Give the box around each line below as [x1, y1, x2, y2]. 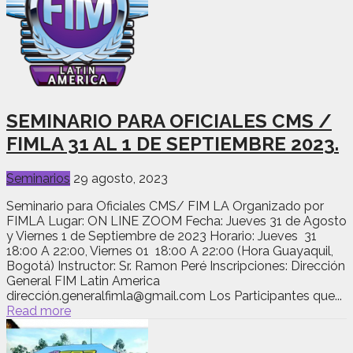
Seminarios [6, 170, 70, 186]
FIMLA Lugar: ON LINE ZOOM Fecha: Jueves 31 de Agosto [6, 213, 347, 229]
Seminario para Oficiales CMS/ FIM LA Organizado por [6, 198, 324, 214]
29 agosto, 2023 [73, 170, 168, 186]
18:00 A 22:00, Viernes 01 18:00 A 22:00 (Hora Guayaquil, [6, 243, 333, 258]
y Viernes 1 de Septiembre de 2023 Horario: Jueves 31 [6, 228, 317, 243]
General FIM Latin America [6, 273, 163, 288]
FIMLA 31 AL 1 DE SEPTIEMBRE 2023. [6, 132, 339, 155]
